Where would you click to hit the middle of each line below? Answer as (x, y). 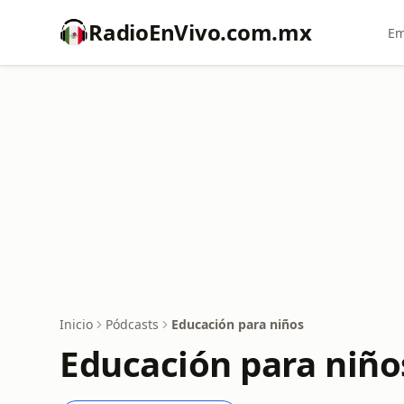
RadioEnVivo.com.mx (200, 32)
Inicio (76, 324)
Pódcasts (132, 324)
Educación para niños (238, 324)
